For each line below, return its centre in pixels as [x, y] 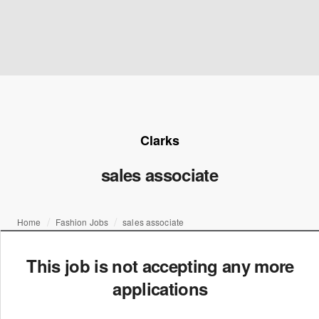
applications [160, 288]
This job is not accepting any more [160, 266]
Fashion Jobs [82, 222]
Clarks [159, 140]
